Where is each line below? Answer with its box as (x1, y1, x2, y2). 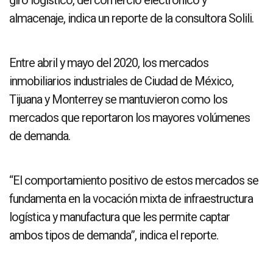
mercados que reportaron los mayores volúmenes (9, 110, 250, 125)
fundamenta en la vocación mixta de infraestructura (9, 191, 253, 206)
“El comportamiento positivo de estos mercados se (9, 172, 258, 188)
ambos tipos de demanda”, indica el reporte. (9, 227, 218, 243)
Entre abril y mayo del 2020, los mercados (9, 55, 208, 70)
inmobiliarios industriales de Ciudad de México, (9, 73, 233, 88)
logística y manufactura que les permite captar (9, 209, 230, 224)
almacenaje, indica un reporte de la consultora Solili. (9, 10, 253, 26)
